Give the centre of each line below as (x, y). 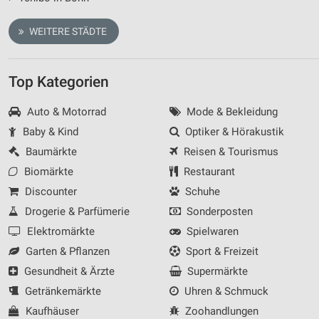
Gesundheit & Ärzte (68, 272)
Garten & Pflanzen (66, 252)
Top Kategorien (59, 82)
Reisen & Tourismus (230, 152)
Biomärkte (47, 172)
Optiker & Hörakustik (233, 132)
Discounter (49, 192)
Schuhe (201, 192)
